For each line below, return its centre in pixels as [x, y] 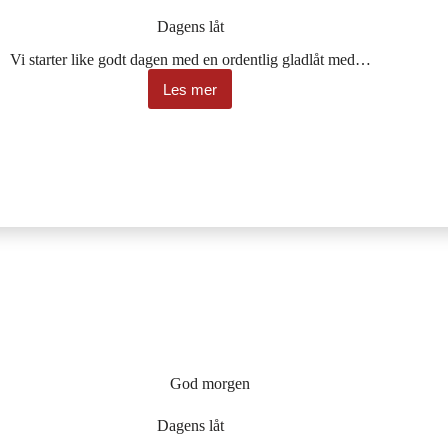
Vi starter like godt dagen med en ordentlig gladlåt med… [190, 60]
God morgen [210, 383]
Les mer [190, 89]
